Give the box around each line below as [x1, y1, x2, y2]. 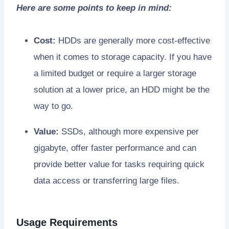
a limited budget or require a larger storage [34, 68, 196, 78]
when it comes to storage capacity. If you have [34, 52, 212, 62]
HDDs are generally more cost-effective [56, 35, 210, 45]
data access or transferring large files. [34, 175, 179, 186]
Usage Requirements [16, 216, 118, 228]
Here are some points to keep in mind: [16, 3, 172, 13]
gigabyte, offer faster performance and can [34, 143, 196, 153]
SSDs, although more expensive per [59, 126, 199, 136]
